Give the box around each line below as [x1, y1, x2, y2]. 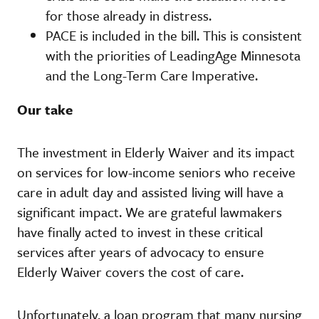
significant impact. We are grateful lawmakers [17, 202, 282, 221]
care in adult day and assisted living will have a [17, 182, 283, 202]
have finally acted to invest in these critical [17, 221, 263, 241]
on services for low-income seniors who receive [17, 162, 296, 182]
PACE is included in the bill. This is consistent [46, 25, 302, 45]
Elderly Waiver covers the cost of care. [17, 261, 244, 281]
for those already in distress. [46, 5, 215, 25]
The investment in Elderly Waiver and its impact [17, 142, 295, 162]
